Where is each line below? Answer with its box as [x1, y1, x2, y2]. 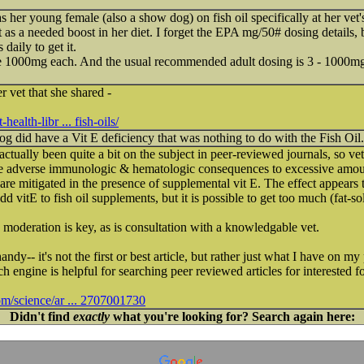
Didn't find [9, 310, 73, 323]
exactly [72, 310, 110, 323]
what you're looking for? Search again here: [109, 310, 355, 323]
